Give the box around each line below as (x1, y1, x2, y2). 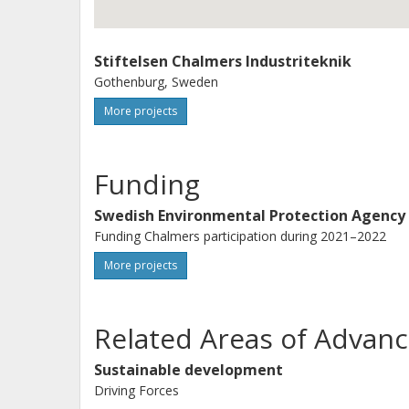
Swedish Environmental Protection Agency (94, 205, 405, 225)
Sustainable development (94, 360, 283, 380)
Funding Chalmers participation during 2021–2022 (94, 227, 386, 245)
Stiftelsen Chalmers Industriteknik (94, 51, 351, 71)
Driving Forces (94, 382, 179, 399)
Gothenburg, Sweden (94, 73, 218, 90)
